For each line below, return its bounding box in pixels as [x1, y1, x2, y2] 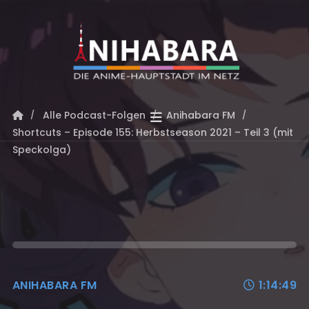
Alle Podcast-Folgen [42, 108, 146, 122]
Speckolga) [12, 143, 71, 157]
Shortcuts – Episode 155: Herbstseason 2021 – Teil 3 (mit [12, 126, 293, 139]
